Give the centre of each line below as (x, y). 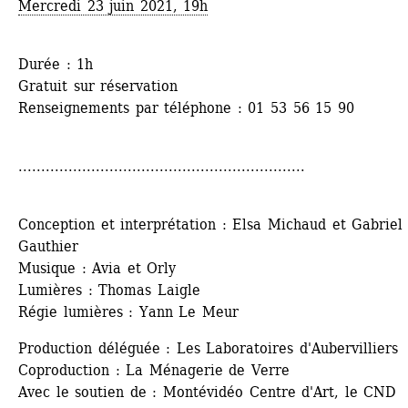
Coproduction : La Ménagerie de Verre (154, 371)
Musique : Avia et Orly (97, 269)
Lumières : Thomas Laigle (109, 291)
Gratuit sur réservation (98, 87)
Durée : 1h (56, 65)
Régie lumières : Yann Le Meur (128, 312)
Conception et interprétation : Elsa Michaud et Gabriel (211, 225)
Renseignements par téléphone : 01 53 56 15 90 (186, 108)
